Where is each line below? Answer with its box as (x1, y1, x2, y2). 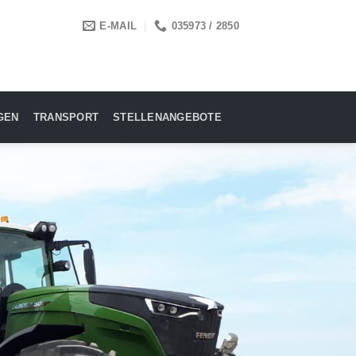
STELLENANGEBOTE (113, 111, 222, 123)
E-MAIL (99, 19, 137, 32)
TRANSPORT (33, 111, 99, 123)
